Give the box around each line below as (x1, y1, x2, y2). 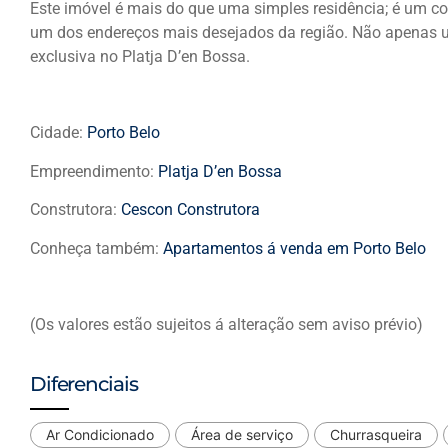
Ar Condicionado (46, 425, 154, 443)
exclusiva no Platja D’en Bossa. (30, 46, 250, 66)
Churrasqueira (330, 425, 422, 443)
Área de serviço (191, 425, 293, 443)
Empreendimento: (30, 161, 158, 181)
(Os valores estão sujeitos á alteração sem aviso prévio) (30, 315, 423, 335)
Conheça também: (30, 238, 163, 258)
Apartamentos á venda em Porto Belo (163, 238, 426, 258)
